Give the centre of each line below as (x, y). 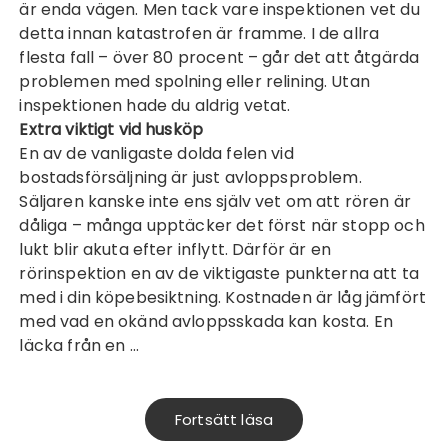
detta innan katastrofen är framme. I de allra (199, 33)
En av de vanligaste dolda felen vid (156, 153)
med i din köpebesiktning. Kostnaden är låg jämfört (222, 297)
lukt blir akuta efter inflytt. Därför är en (175, 249)
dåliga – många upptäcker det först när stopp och (222, 225)
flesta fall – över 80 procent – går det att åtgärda (219, 57)
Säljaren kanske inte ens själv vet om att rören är (215, 201)
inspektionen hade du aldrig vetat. (155, 105)
